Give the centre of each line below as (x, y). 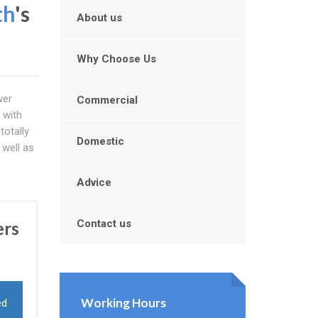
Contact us (104, 224)
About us (99, 18)
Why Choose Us (116, 59)
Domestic (100, 141)
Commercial (107, 100)
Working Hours (123, 303)
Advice (94, 182)
